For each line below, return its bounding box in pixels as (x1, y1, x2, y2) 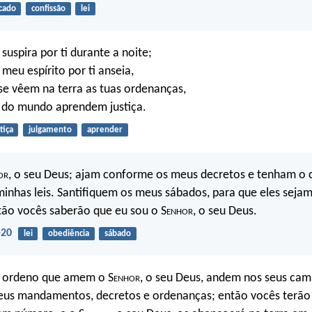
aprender (86, 125, 123, 135)
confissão (31, 3, 65, 13)
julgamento (28, 125, 72, 135)
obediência (47, 228, 89, 238)
